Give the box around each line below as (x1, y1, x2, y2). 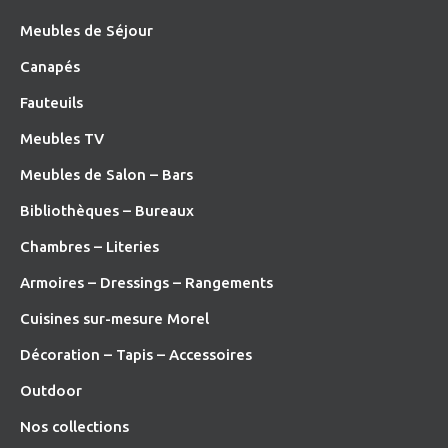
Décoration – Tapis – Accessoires (20, 345, 253, 363)
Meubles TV (20, 129, 105, 147)
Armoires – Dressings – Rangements (20, 273, 274, 291)
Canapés (20, 57, 81, 75)
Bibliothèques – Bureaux (20, 201, 195, 219)
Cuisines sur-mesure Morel (20, 309, 210, 327)
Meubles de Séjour (20, 21, 154, 39)
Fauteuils (20, 93, 84, 111)
